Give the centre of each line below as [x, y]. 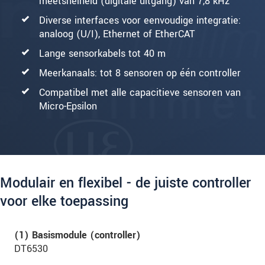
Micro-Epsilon [68, 106]
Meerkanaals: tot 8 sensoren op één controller [140, 73]
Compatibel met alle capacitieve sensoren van [140, 92]
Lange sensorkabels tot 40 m [102, 53]
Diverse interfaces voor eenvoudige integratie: [140, 20]
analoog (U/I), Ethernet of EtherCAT [117, 34]
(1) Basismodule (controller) [77, 235]
